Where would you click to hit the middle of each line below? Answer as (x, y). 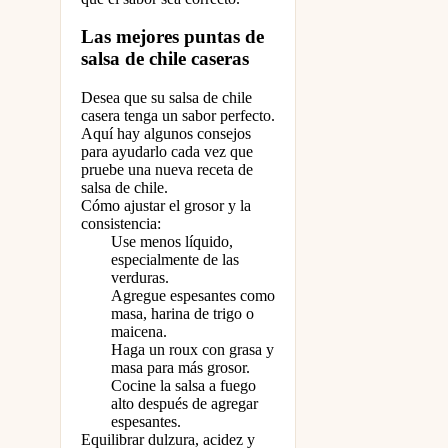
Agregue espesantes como (193, 296)
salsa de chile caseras (165, 59)
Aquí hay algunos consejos (166, 134)
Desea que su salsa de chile (166, 98)
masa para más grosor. (180, 368)
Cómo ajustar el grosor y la (166, 206)
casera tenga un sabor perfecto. (178, 116)
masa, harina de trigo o (182, 314)
